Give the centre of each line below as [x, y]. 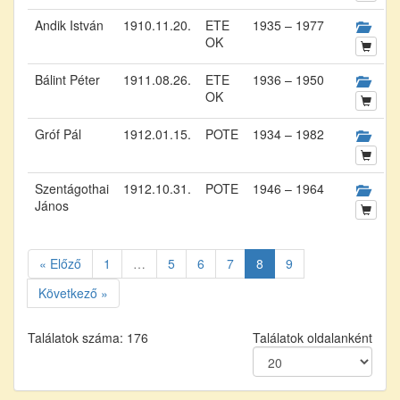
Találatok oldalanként [312, 337]
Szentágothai [72, 188]
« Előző [60, 263]
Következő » [73, 292]
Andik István [69, 25]
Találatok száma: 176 [88, 337]
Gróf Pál [58, 133]
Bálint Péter [67, 79]
